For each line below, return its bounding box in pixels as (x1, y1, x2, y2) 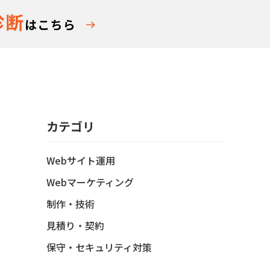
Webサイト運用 (46, 153, 115, 168)
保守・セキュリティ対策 (46, 240, 152, 254)
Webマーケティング (46, 175, 134, 189)
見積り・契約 (46, 218, 104, 233)
